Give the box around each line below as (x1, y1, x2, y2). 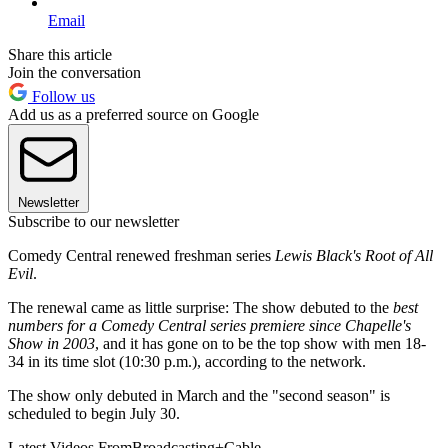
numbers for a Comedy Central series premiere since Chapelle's (8, 316, 411, 334)
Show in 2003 (8, 334, 95, 352)
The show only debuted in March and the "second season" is (8, 386, 390, 404)
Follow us (28, 87, 95, 105)
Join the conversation (8, 63, 141, 81)
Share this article (8, 45, 112, 63)
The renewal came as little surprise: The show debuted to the (8, 298, 393, 316)
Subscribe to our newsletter (8, 212, 179, 230)
